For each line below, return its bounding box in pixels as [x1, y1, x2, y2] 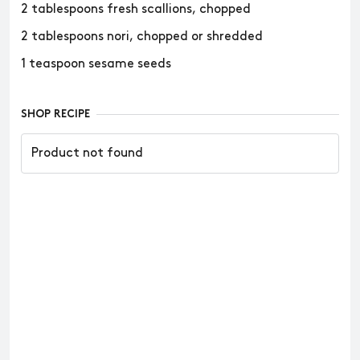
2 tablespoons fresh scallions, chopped [21, 3, 251, 15]
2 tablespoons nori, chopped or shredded [21, 31, 263, 43]
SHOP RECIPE [21, 110, 90, 120]
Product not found [31, 147, 143, 159]
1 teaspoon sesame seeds [21, 58, 171, 70]
